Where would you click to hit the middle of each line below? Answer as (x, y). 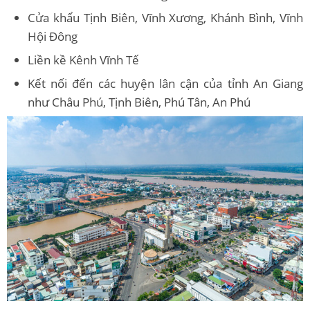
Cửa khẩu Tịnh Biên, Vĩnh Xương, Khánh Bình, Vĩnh (165, 17)
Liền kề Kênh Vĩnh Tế (83, 60)
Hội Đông (53, 36)
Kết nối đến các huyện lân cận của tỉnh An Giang (165, 83)
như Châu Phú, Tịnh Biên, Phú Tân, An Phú (139, 102)
